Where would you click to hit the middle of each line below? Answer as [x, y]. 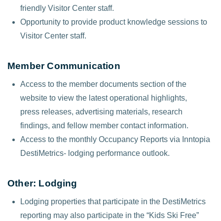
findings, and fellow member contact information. [105, 125]
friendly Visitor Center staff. [67, 8]
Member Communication [64, 66]
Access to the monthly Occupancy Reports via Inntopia [115, 139]
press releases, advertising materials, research [102, 111]
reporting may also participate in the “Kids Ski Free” [110, 215]
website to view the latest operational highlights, [104, 98]
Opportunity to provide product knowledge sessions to [114, 22]
